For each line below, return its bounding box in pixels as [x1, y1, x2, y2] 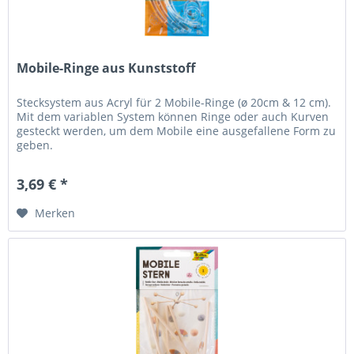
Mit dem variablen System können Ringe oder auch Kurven [17, 108, 330, 124]
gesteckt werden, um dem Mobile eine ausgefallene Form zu [17, 122, 337, 138]
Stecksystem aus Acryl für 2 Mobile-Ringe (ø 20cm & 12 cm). [17, 94, 332, 110]
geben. [17, 137, 54, 153]
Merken [35, 205, 76, 220]
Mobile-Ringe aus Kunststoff [17, 58, 196, 77]
